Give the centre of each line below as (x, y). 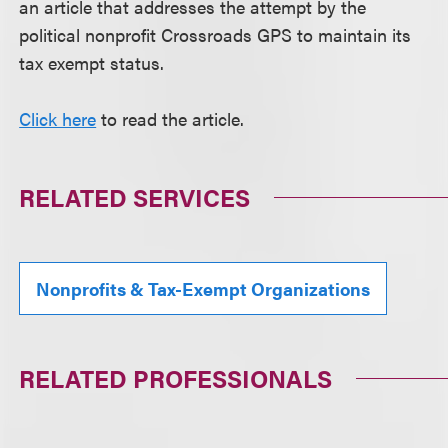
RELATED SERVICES (135, 197)
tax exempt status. (92, 62)
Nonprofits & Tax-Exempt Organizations (203, 288)
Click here (58, 118)
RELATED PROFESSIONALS (176, 378)
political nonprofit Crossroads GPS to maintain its (215, 34)
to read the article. (170, 118)
